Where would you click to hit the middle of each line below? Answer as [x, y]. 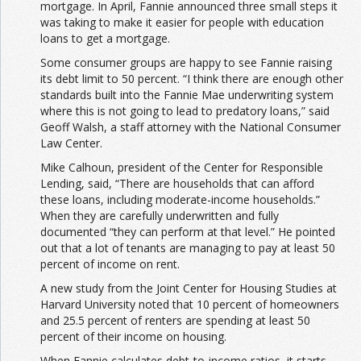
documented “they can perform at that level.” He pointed [188, 232]
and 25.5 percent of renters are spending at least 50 [175, 321]
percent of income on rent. [110, 264]
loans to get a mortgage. [105, 39]
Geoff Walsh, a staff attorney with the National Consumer [191, 127]
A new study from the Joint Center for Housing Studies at [189, 288]
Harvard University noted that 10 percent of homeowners [190, 305]
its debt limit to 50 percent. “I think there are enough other [192, 79]
